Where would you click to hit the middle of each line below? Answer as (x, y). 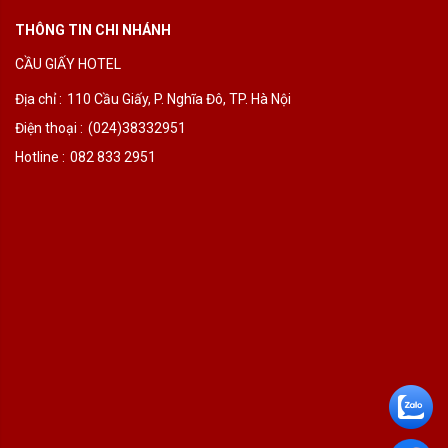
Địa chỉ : (38, 98)
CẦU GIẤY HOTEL (68, 63)
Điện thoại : (49, 127)
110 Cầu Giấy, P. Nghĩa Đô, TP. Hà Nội (179, 98)
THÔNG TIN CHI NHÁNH (93, 29)
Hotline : (40, 156)
